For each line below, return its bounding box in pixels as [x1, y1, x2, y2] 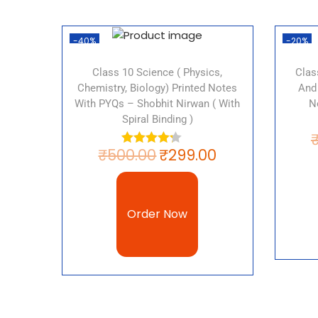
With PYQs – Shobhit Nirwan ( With [75, 97, 241, 111]
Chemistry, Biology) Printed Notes [77, 82, 238, 95]
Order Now [127, 206, 188, 223]
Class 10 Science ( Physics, [92, 66, 223, 79]
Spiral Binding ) [121, 113, 193, 126]
